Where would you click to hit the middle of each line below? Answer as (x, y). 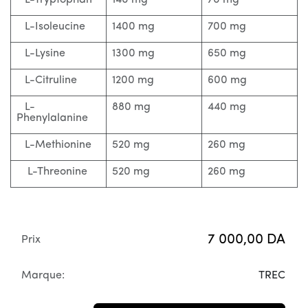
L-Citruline (47, 80)
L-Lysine (41, 54)
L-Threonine (52, 172)
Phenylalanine (52, 118)
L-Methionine (54, 145)
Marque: (43, 276)
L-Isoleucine (51, 27)
